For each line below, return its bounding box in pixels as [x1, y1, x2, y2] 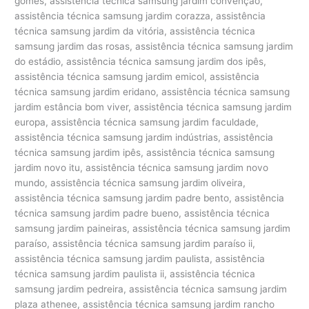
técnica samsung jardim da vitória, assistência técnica [14, 25, 256, 37]
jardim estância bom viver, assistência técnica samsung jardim [14, 101, 292, 112]
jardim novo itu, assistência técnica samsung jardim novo [14, 161, 269, 173]
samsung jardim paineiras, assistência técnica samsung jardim [14, 222, 291, 234]
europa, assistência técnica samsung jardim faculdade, [14, 116, 259, 128]
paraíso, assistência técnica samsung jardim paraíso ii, [14, 237, 256, 249]
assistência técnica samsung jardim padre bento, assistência [14, 192, 285, 203]
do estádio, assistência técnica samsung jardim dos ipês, [14, 55, 267, 67]
